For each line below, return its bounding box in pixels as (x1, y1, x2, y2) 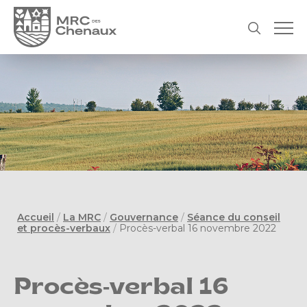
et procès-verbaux (17, 222, 110, 235)
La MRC (63, 211, 101, 224)
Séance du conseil (187, 211, 280, 224)
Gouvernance (110, 211, 178, 224)
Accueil (17, 211, 54, 224)
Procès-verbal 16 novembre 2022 (119, 222, 276, 235)
